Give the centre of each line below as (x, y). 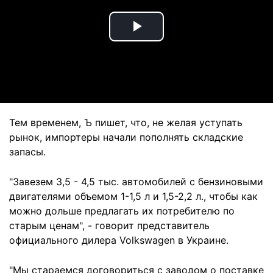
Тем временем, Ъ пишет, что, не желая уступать (126, 122)
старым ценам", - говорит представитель (109, 225)
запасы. (27, 152)
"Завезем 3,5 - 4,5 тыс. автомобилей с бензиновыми (136, 182)
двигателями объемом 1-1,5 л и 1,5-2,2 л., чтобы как (133, 196)
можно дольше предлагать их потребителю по (122, 211)
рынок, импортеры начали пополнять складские (126, 137)
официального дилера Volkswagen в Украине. (119, 240)
